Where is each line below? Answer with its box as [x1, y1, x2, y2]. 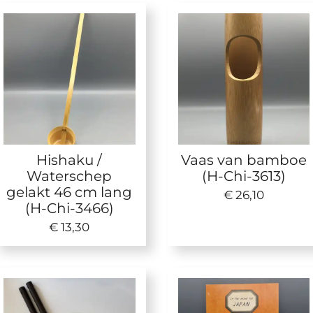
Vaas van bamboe [180, 151, 307, 169]
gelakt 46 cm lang [6, 183, 133, 201]
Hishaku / [36, 151, 103, 169]
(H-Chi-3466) [24, 199, 114, 217]
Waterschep [27, 167, 112, 185]
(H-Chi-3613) [201, 167, 286, 185]
